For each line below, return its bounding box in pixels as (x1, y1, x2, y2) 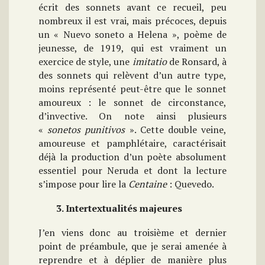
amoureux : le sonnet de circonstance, (38, 96, 227, 109)
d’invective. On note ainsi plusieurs (38, 109, 227, 123)
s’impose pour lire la (38, 177, 128, 191)
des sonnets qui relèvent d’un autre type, (38, 69, 227, 82)
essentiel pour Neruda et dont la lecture (38, 164, 227, 177)
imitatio (132, 55, 167, 69)
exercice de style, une (38, 55, 132, 69)
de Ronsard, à (166, 55, 227, 69)
